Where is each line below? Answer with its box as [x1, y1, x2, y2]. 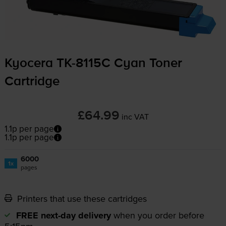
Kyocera [4, 57, 56, 71]
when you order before [113, 209, 204, 222]
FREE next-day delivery [16, 209, 111, 222]
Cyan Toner [110, 57, 182, 71]
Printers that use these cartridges [14, 192, 147, 205]
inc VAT [121, 111, 149, 123]
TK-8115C [56, 57, 110, 71]
